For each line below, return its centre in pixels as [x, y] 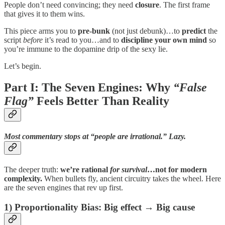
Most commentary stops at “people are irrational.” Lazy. [95, 137]
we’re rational [85, 170]
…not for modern [177, 170]
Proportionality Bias [57, 207]
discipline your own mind [164, 40]
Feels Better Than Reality [101, 101]
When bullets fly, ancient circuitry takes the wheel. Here [132, 179]
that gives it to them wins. [44, 14]
